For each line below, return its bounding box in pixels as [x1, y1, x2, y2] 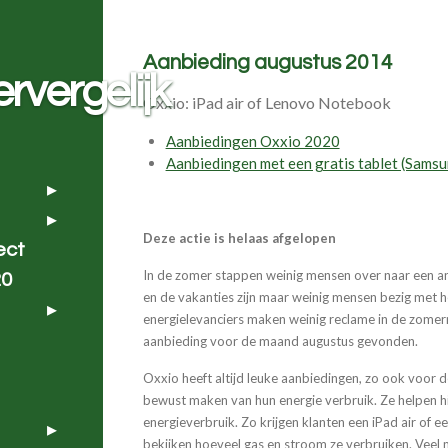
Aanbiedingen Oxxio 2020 [165, 131, 340, 150]
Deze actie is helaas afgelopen [143, 229, 337, 246]
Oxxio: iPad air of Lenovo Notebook [143, 92, 392, 112]
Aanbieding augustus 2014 [143, 51, 394, 73]
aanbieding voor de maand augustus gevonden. [143, 332, 419, 349]
